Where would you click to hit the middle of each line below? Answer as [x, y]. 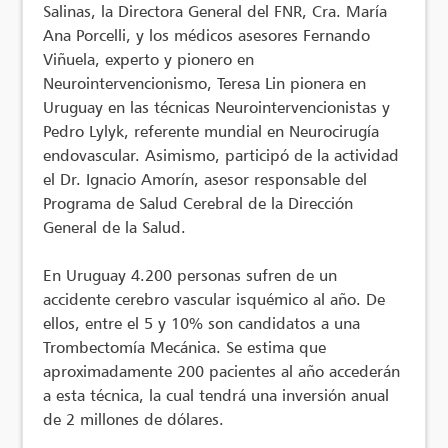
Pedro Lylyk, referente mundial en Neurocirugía [211, 131]
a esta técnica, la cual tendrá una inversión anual [216, 395]
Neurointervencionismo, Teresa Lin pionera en [205, 83]
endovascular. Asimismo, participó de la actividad [221, 155]
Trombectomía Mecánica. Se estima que [185, 347]
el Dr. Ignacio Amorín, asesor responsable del [205, 179]
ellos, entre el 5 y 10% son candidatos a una [202, 323]
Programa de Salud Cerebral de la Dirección [198, 203]
